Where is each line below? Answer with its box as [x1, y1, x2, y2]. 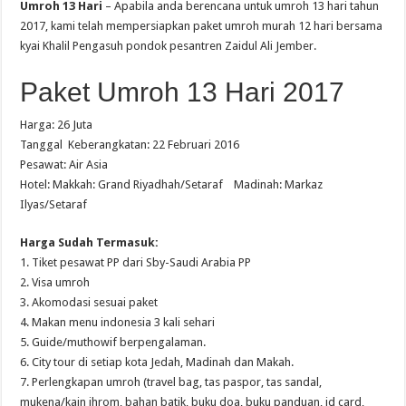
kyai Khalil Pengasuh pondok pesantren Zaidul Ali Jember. [20, 38, 317, 53]
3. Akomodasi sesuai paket [20, 295, 159, 309]
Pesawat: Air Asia [20, 157, 109, 171]
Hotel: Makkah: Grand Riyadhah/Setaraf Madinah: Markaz [20, 177, 324, 191]
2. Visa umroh [20, 275, 91, 289]
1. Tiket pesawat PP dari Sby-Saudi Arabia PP [20, 255, 252, 269]
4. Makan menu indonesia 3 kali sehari [20, 314, 216, 329]
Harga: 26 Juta [20, 117, 93, 131]
